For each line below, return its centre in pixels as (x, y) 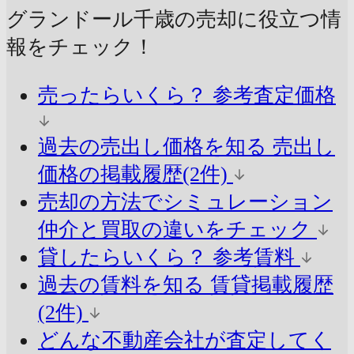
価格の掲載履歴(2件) (136, 174)
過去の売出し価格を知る (153, 146)
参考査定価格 (271, 95)
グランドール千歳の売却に (132, 20)
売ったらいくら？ (122, 95)
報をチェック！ (80, 47)
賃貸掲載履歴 (269, 284)
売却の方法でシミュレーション (185, 201)
